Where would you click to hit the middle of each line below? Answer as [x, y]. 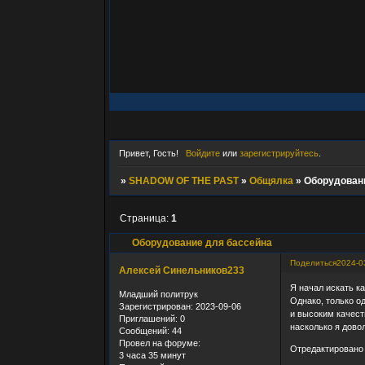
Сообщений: [145, 331]
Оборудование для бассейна [202, 243]
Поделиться [314, 263]
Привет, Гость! [149, 154]
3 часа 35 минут [153, 356]
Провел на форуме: [160, 343]
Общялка [271, 181]
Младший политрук [159, 295]
